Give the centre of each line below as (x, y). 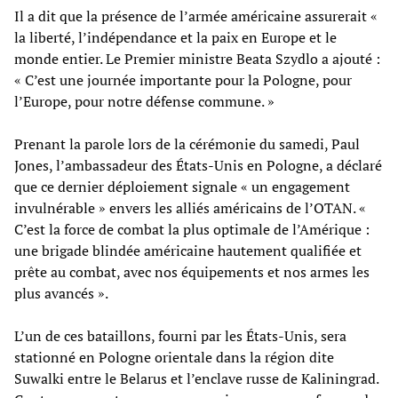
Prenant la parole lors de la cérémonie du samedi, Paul (187, 143)
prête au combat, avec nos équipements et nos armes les (192, 271)
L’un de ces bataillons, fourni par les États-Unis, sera (180, 335)
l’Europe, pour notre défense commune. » (144, 101)
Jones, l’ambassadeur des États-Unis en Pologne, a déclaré (198, 165)
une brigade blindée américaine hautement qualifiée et (188, 250)
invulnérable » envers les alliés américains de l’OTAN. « (190, 207)
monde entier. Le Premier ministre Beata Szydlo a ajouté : (197, 58)
